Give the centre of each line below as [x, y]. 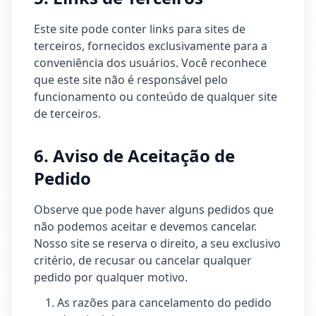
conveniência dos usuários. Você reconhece [150, 63]
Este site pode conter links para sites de [140, 29]
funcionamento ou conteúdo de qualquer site [156, 97]
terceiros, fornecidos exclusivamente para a [151, 46]
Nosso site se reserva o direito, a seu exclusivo [157, 243]
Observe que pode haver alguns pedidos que [154, 209]
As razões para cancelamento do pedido [164, 303]
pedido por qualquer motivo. [111, 277]
